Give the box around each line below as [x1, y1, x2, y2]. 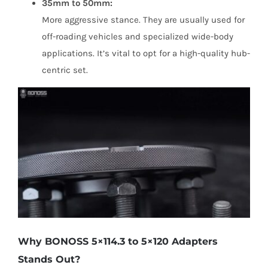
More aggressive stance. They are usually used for [41, 14, 245, 25]
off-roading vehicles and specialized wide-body [41, 31, 233, 42]
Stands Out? [17, 253, 80, 265]
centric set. [41, 64, 88, 75]
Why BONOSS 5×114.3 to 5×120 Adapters [17, 235, 218, 247]
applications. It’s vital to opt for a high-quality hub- [41, 47, 250, 59]
